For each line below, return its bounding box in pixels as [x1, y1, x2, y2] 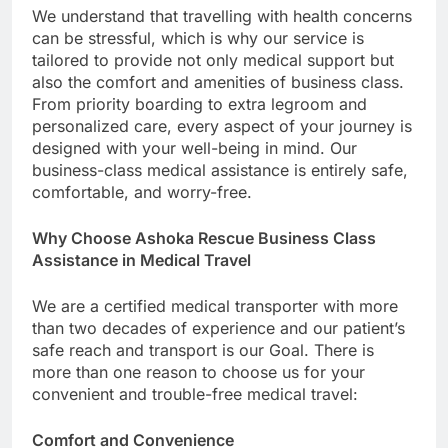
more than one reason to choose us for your [32, 361, 365, 382]
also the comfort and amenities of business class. [32, 71, 404, 92]
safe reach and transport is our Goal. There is [32, 339, 374, 360]
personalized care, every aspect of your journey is [32, 115, 412, 136]
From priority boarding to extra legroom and [32, 93, 367, 114]
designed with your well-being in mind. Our [32, 137, 357, 158]
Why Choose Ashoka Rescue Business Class [32, 227, 376, 248]
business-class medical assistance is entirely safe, [32, 159, 408, 180]
